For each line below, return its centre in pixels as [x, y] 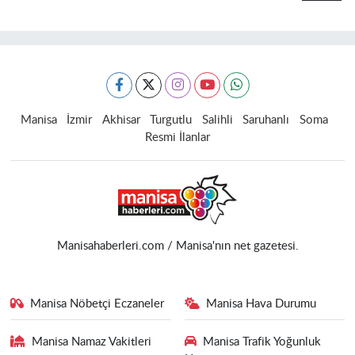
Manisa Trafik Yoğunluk [262, 342]
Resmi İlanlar [177, 137]
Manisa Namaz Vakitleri [92, 342]
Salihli [217, 120]
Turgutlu [171, 120]
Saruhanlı [266, 120]
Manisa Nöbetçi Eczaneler [97, 303]
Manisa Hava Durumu [261, 303]
